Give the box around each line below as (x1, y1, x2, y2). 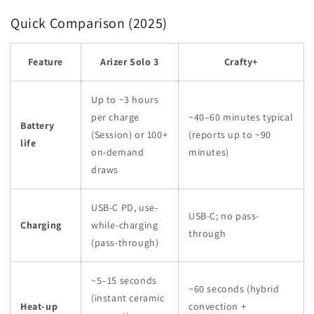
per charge (91, 111, 139, 124)
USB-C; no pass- (189, 210, 259, 223)
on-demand (91, 146, 144, 159)
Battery (20, 119, 55, 132)
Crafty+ (224, 55, 259, 69)
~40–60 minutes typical (189, 111, 294, 124)
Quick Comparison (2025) (11, 13, 168, 32)
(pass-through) (91, 236, 159, 250)
